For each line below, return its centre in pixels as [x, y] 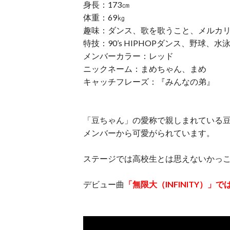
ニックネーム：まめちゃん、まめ [145, 69]
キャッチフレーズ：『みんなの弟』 [149, 81]
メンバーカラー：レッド [128, 56]
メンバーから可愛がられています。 [149, 133]
